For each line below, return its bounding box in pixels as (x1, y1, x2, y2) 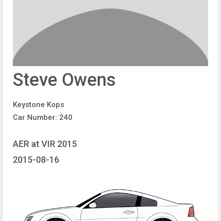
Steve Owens (13, 70, 116, 90)
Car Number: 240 (13, 113, 73, 122)
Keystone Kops (13, 100, 64, 109)
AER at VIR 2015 (13, 138, 77, 149)
